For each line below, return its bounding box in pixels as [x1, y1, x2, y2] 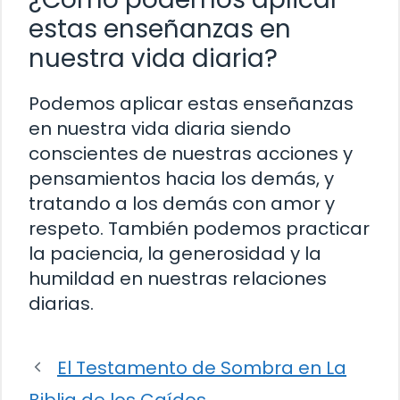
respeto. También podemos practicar [29, 215, 370, 241]
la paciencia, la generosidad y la [29, 240, 321, 266]
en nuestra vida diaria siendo [29, 115, 291, 141]
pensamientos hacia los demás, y [29, 165, 334, 191]
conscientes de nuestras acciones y [29, 140, 353, 166]
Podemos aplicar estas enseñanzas [29, 90, 354, 116]
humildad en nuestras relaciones [29, 265, 327, 291]
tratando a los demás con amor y [29, 190, 335, 216]
